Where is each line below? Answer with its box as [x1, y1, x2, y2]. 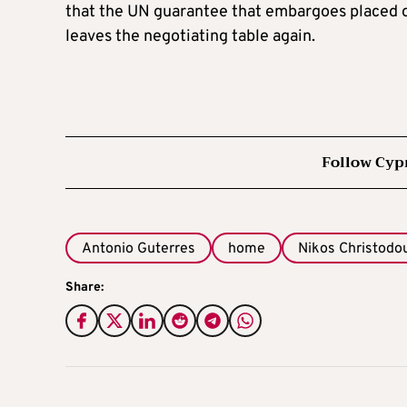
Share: [65, 279, 104, 295]
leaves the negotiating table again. [65, 25, 315, 47]
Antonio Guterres [82, 239, 195, 258]
